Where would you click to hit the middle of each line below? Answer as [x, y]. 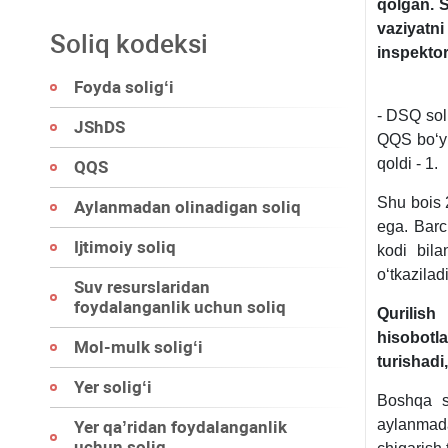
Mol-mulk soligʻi [138, 347]
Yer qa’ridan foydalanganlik [180, 427]
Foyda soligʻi [124, 87]
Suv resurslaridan [142, 287]
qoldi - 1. [407, 163]
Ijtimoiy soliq [125, 247]
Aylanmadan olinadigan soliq [187, 207]
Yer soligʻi [113, 387]
